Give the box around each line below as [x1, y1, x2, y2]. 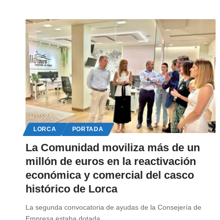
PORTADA [72, 126, 104, 133]
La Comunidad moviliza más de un [26, 141, 200, 154]
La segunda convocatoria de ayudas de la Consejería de [26, 203, 201, 212]
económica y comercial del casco [26, 169, 194, 182]
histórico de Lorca [26, 183, 117, 195]
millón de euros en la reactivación [26, 155, 196, 168]
